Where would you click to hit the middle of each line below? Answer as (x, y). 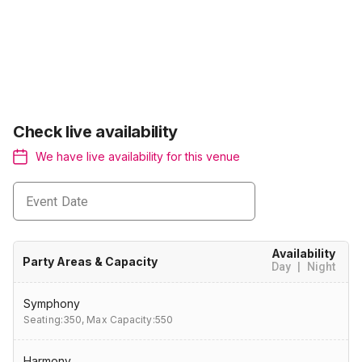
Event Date (57, 201)
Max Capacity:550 (130, 320)
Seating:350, (54, 320)
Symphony (52, 303)
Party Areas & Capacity (90, 261)
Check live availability (95, 132)
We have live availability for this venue (138, 156)
